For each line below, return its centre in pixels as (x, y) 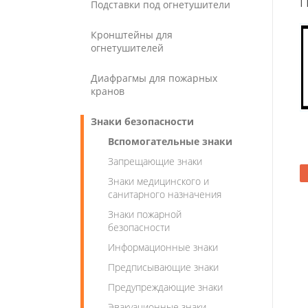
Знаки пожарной (145, 214)
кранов (108, 91)
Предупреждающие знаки (165, 287)
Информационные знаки (163, 247)
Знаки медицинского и (158, 181)
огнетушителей (127, 48)
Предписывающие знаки (163, 267)
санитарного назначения (165, 194)
